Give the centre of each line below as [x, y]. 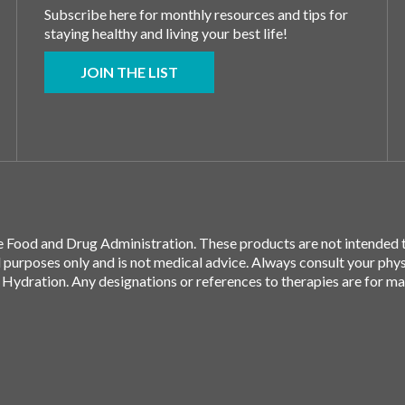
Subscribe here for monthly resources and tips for [196, 14]
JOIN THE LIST [129, 71]
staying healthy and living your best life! [166, 33]
